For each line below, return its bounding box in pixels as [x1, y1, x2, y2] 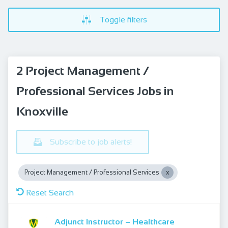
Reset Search [26, 188, 74, 197]
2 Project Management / [16, 64, 149, 77]
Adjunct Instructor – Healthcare [54, 217, 175, 226]
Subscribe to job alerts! [50, 137, 132, 146]
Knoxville [16, 104, 68, 118]
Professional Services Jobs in [16, 84, 174, 98]
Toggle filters [99, 15, 147, 24]
